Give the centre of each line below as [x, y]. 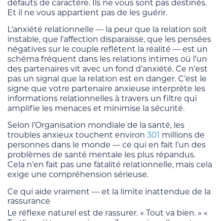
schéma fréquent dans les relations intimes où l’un [107, 59]
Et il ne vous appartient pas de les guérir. [87, 12]
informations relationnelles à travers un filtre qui [102, 98]
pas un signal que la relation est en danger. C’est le [107, 78]
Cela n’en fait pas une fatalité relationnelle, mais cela [110, 164]
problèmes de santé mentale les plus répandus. [101, 154]
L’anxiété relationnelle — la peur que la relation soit [107, 29]
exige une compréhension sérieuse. [78, 174]
